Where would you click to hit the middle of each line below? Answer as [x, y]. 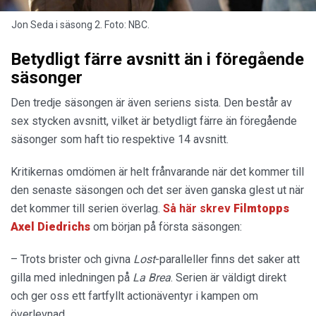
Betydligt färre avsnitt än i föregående [157, 59]
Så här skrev [198, 208]
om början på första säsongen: [166, 226]
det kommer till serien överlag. [87, 208]
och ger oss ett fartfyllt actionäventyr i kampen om [134, 296]
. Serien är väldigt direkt [229, 277]
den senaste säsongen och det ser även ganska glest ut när [157, 190]
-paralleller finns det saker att [227, 259]
